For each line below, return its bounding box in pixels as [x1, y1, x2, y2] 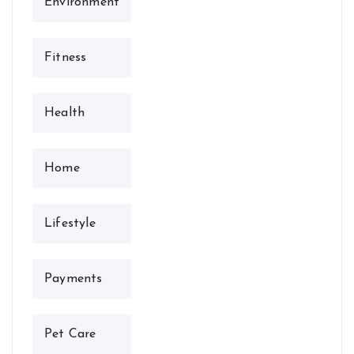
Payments [44, 272, 103, 285]
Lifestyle [44, 217, 96, 230]
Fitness [44, 51, 87, 64]
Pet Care [44, 327, 96, 341]
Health [44, 106, 85, 119]
